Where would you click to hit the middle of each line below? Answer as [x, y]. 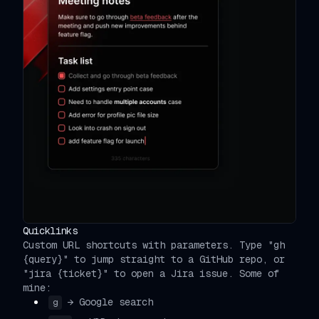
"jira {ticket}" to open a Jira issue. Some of [151, 273]
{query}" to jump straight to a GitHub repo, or [154, 259]
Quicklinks [50, 230]
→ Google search [110, 302]
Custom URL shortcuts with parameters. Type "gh [154, 245]
